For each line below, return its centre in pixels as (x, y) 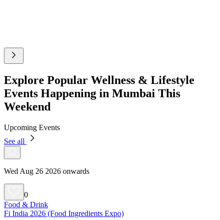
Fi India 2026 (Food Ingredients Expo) (64, 213)
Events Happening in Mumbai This (92, 93)
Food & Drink (26, 204)
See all (15, 141)
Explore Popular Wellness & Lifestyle (99, 80)
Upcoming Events (32, 127)
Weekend (27, 106)
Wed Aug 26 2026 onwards (47, 171)
